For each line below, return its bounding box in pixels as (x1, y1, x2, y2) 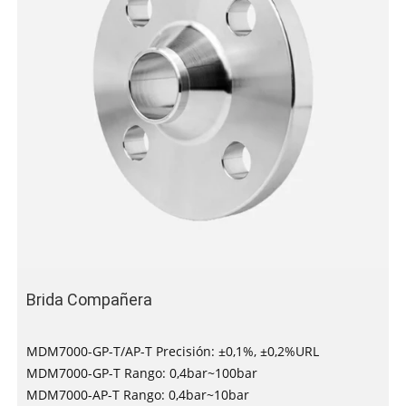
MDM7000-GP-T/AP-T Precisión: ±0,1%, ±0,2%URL (25, 342, 319, 360)
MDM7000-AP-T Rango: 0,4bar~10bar (25, 385, 249, 403)
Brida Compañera (25, 289, 152, 309)
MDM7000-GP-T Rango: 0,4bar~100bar (25, 363, 257, 382)
